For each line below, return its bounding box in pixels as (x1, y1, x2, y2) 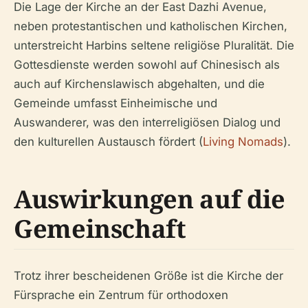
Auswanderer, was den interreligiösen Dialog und (14, 115, 280, 129)
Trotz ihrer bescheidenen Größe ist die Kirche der (14, 269, 283, 283)
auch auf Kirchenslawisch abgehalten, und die (14, 77, 265, 91)
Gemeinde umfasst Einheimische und (14, 96, 217, 110)
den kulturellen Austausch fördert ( (14, 135, 203, 148)
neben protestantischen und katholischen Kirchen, (14, 19, 287, 33)
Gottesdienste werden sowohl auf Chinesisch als (14, 58, 280, 71)
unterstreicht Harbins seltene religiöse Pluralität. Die (14, 38, 294, 52)
